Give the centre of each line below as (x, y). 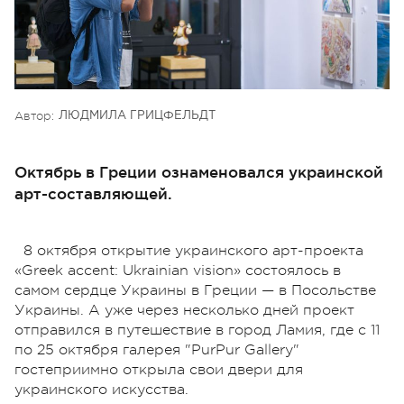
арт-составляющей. (93, 193)
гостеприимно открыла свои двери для (159, 369)
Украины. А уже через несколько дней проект (184, 310)
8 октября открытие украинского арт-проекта (193, 250)
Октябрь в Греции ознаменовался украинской (199, 171)
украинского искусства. (101, 389)
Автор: (34, 115)
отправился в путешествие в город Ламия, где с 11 (197, 330)
